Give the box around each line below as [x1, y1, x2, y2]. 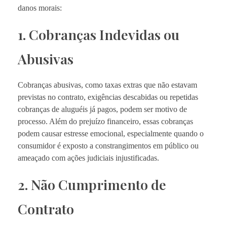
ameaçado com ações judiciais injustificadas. [18, 153, 159, 162]
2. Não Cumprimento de [18, 175, 166, 194]
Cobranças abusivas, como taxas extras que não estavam [18, 80, 197, 89]
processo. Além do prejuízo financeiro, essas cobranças [18, 117, 193, 126]
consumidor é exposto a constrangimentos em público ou [18, 141, 199, 150]
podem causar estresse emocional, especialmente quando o [18, 129, 204, 138]
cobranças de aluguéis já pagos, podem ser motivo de [18, 104, 187, 113]
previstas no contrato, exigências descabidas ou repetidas [18, 92, 198, 101]
